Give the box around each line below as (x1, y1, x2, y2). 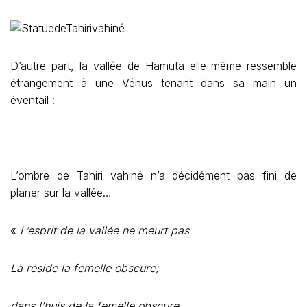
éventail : (10, 93, 55, 107)
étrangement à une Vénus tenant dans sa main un (10, 76, 297, 90)
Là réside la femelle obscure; (10, 261, 159, 275)
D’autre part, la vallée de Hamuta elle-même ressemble (10, 59, 297, 73)
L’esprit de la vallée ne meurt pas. (20, 223, 193, 237)
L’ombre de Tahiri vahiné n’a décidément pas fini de (10, 169, 297, 182)
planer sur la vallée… (10, 186, 112, 199)
